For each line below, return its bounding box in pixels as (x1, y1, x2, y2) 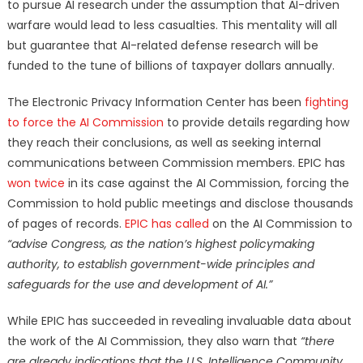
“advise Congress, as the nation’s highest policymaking (6, 236, 314, 253)
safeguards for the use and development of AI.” (6, 276, 272, 293)
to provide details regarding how (163, 114, 349, 131)
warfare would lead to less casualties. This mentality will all (6, 17, 337, 34)
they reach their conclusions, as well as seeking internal (6, 135, 321, 152)
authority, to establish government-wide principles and (6, 256, 314, 273)
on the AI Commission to (211, 216, 352, 233)
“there (300, 333, 335, 350)
